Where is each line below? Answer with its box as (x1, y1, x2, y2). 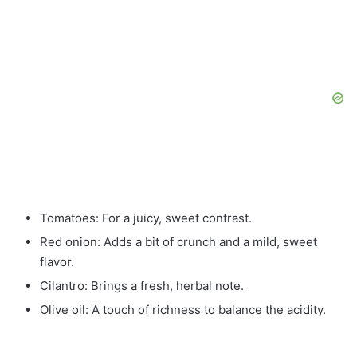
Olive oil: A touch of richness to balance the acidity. (40, 301, 326, 317)
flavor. (40, 253, 74, 269)
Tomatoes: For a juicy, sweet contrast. (40, 210, 252, 226)
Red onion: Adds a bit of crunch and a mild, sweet (40, 233, 317, 249)
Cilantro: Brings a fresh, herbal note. (40, 277, 244, 293)
